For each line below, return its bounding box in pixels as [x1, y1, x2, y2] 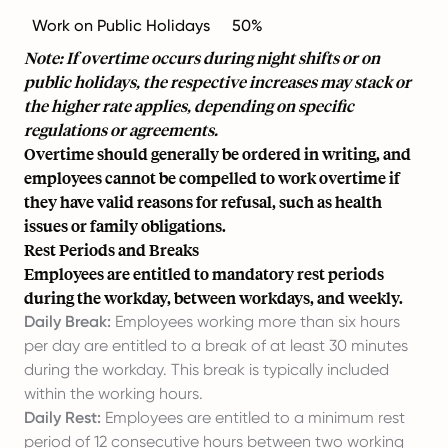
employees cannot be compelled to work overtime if [24, 167, 400, 188]
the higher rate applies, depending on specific [24, 95, 354, 116]
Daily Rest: [24, 408, 101, 427]
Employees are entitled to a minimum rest [101, 408, 405, 427]
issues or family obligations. [24, 215, 226, 236]
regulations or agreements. [24, 119, 218, 140]
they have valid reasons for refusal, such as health [24, 191, 382, 212]
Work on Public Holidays [32, 16, 210, 35]
